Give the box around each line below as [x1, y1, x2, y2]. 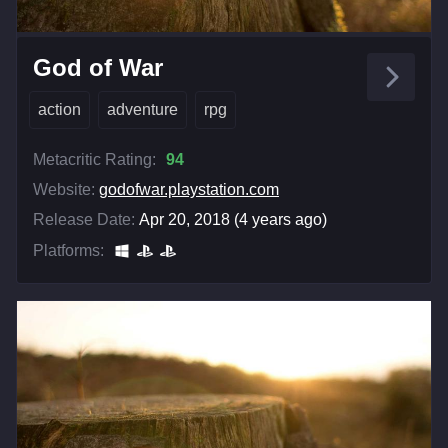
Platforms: [33, 242, 104, 260]
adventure [107, 101, 178, 119]
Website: [33, 181, 95, 199]
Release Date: [33, 211, 135, 229]
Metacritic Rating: [33, 151, 156, 169]
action [38, 101, 81, 119]
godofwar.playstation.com [99, 181, 279, 199]
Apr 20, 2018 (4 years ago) [139, 211, 327, 229]
